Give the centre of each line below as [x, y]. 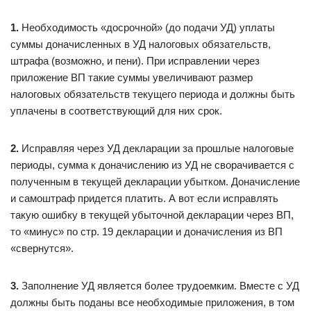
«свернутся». [42, 248]
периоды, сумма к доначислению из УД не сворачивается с [152, 165]
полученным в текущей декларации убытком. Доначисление [155, 182]
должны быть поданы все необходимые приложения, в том [152, 302]
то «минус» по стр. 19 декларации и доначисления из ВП [146, 232]
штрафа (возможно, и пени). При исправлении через [135, 61]
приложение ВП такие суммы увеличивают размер [132, 77]
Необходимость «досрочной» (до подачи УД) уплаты [147, 27]
